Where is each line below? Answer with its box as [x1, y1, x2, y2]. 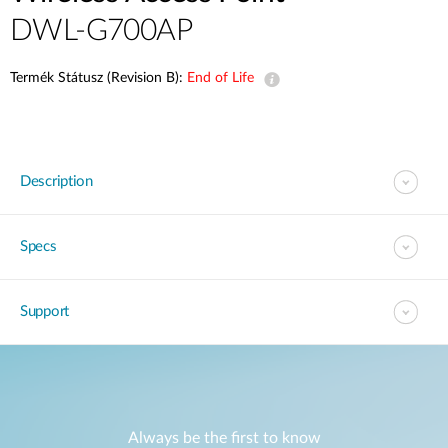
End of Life [187, 71, 254, 85]
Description [20, 174, 93, 189]
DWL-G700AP [10, 16, 192, 46]
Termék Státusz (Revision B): [10, 71, 187, 85]
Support [20, 304, 69, 319]
